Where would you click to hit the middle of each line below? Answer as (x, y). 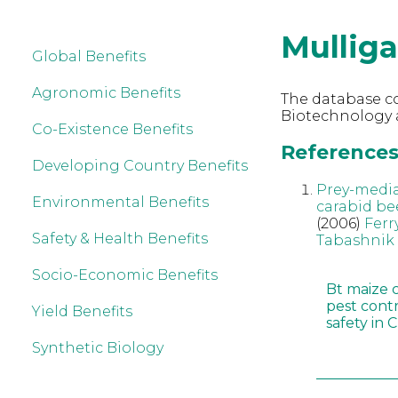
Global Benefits (89, 56)
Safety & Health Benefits (120, 239)
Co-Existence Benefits (112, 129)
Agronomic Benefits (106, 93)
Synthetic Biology (98, 348)
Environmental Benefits (120, 202)
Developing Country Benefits (140, 166)
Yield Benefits (82, 311)
